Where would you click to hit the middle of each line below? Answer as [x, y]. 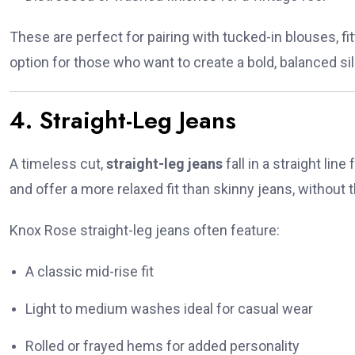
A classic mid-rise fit [90, 272]
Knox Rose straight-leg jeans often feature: [145, 231]
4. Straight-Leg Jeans [123, 120]
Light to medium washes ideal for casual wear [169, 309]
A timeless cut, [58, 164]
